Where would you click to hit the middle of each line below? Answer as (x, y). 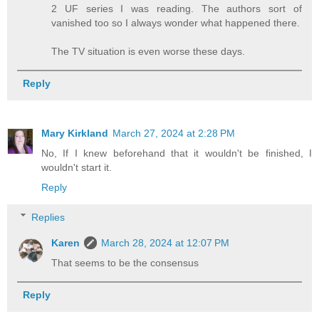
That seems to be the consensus (125, 262)
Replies (48, 217)
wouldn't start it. (77, 167)
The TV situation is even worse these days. (148, 51)
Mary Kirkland (75, 133)
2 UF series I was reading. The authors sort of (177, 8)
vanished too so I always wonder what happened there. (176, 22)
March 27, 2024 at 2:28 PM (174, 133)
